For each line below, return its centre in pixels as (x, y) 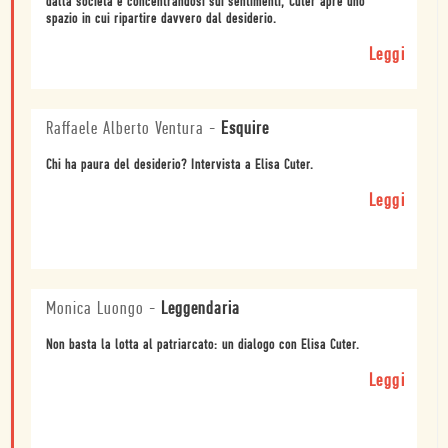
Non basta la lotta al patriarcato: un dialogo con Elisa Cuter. (203, 345)
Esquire (245, 129)
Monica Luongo (95, 309)
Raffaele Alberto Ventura (125, 129)
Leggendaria (200, 309)
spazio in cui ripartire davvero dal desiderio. (161, 19)
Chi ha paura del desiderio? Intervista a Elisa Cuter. (180, 165)
